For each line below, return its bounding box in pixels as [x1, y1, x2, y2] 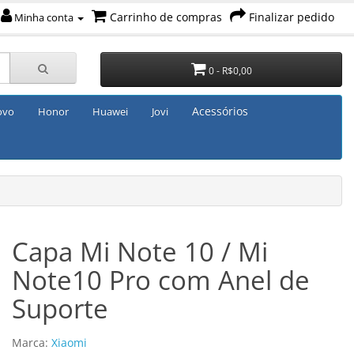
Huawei [92, 104, 128, 119]
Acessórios [192, 104, 248, 119]
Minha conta [12, 10, 76, 24]
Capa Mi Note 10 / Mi [12, 234, 268, 270]
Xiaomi [51, 335, 87, 351]
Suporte [12, 291, 108, 327]
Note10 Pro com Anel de [12, 262, 310, 299]
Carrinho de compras [110, 9, 222, 24]
